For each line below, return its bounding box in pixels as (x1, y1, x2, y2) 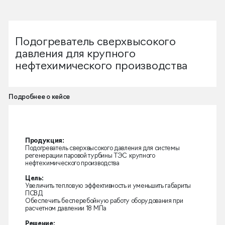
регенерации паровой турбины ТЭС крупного (25, 153, 155, 160)
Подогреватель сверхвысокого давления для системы (25, 145, 180, 152)
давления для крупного (15, 49, 136, 60)
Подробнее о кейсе (9, 94, 70, 101)
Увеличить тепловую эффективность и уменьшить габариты (25, 183, 191, 190)
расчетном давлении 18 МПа (25, 205, 106, 212)
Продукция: (25, 138, 64, 145)
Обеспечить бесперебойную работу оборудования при (25, 198, 183, 205)
